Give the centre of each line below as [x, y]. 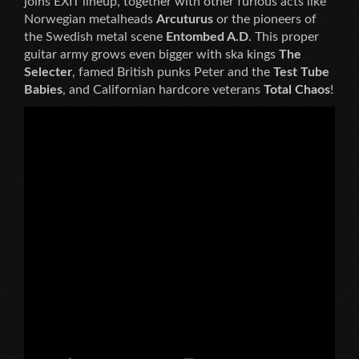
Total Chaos [297, 90]
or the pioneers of [265, 20]
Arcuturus [185, 20]
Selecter [48, 73]
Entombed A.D [207, 37]
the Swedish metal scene [95, 37]
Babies [43, 90]
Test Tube [301, 73]
